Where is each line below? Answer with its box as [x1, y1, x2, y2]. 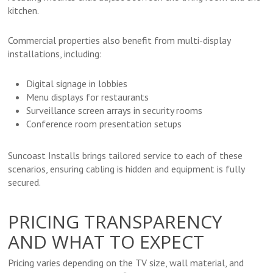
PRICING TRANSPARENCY [8, 209, 223, 235]
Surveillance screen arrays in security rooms [26, 104, 203, 117]
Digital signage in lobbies [26, 77, 128, 90]
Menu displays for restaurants [26, 91, 149, 104]
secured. [8, 176, 41, 189]
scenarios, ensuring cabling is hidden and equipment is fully [8, 163, 245, 175]
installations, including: [8, 48, 102, 60]
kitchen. [8, 4, 40, 17]
